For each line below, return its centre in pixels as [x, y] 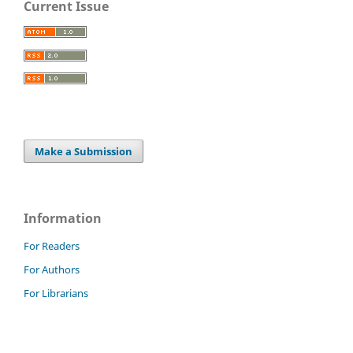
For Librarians [56, 294]
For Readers [52, 246]
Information [63, 219]
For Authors [52, 270]
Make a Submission [84, 152]
